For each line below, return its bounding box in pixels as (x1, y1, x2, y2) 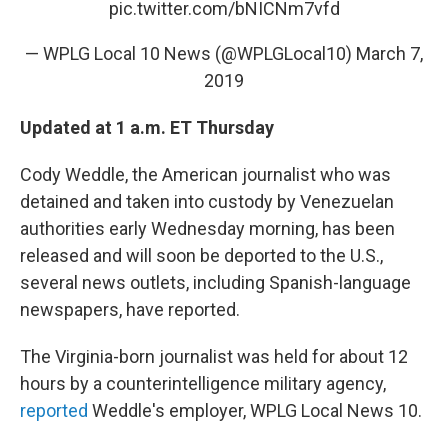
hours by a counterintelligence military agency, (20, 373, 386, 394)
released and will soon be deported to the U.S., (20, 245, 383, 266)
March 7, (356, 43, 423, 64)
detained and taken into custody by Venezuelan (20, 191, 394, 212)
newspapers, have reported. (20, 299, 240, 320)
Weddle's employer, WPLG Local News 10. (88, 400, 422, 421)
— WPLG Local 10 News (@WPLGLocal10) (25, 43, 356, 64)
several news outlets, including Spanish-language (20, 272, 411, 293)
